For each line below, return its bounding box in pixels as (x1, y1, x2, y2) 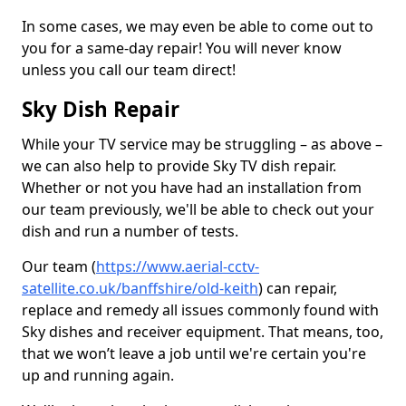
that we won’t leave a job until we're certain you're (22, 343, 366, 363)
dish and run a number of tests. (22, 221, 238, 241)
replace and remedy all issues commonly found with (22, 300, 379, 320)
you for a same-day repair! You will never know (22, 38, 342, 58)
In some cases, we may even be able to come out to (22, 16, 373, 36)
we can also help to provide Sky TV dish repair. (22, 156, 336, 176)
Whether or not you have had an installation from (22, 178, 362, 198)
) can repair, (258, 278, 337, 298)
